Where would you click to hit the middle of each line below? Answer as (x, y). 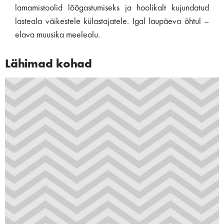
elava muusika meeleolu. (57, 35)
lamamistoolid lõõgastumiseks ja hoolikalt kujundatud (112, 8)
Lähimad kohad (48, 64)
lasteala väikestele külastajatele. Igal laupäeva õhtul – (112, 21)
